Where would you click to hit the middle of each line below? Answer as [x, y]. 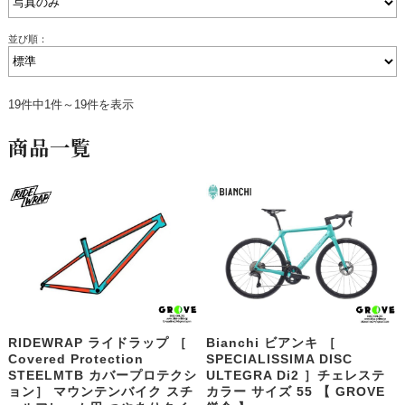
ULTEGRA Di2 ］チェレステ [296, 376]
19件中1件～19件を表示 [71, 105]
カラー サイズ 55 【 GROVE [296, 392]
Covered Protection [75, 359]
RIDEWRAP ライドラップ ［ [97, 343]
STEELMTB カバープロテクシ [102, 376]
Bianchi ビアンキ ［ [272, 343]
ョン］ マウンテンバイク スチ [100, 392]
